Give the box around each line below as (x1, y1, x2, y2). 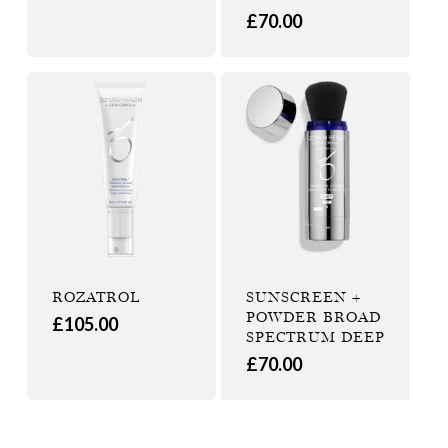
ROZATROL (51, 287, 140, 305)
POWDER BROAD (246, 307, 382, 325)
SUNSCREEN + (246, 287, 362, 305)
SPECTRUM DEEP (246, 327, 386, 345)
